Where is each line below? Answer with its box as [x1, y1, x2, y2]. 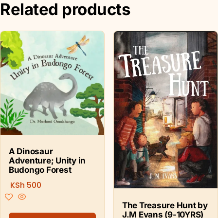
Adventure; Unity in [8, 156, 86, 166]
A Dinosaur [8, 146, 53, 157]
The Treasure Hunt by [122, 200, 208, 210]
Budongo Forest [8, 165, 72, 175]
